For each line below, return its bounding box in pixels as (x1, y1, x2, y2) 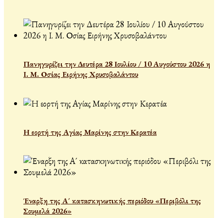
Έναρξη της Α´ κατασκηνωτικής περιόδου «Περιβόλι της (23, 196, 201, 206)
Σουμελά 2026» (23, 206, 72, 217)
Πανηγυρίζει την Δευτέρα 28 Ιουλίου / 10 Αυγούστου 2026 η (23, 59, 210, 70)
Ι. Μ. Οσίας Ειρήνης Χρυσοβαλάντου (23, 69, 138, 80)
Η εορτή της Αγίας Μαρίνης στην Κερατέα (23, 127, 157, 137)
